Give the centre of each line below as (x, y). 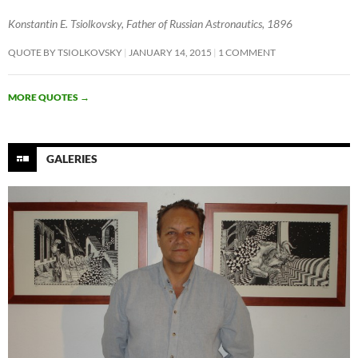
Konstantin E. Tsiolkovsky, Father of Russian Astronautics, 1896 (150, 23)
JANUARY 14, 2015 (170, 52)
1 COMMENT (247, 52)
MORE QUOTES (44, 97)
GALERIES (72, 158)
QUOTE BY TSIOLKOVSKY (65, 52)
